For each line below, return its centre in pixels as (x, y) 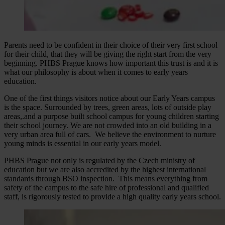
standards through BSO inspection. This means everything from (106, 178)
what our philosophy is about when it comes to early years (96, 72)
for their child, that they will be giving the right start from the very (108, 54)
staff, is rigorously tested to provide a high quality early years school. (113, 196)
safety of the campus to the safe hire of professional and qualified (106, 187)
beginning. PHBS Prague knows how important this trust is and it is (111, 63)
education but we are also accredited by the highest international (105, 169)
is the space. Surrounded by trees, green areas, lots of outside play (108, 107)
